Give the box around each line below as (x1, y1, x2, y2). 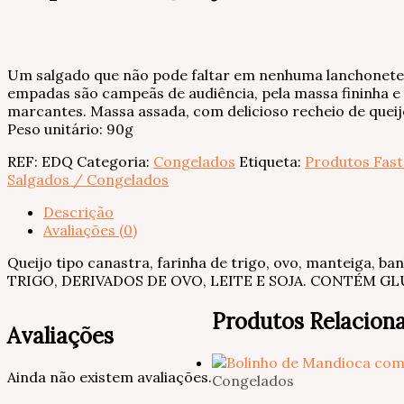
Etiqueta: (239, 152, 305, 171)
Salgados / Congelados (7, 170, 169, 189)
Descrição (43, 203, 114, 222)
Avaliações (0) (43, 221, 137, 240)
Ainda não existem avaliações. (7, 368, 212, 386)
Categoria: (77, 152, 153, 171)
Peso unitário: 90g (7, 120, 133, 139)
